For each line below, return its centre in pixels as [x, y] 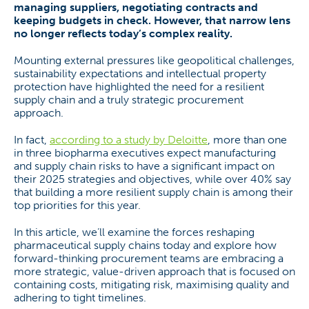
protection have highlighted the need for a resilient [139, 87]
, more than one [247, 140]
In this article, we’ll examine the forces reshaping [134, 232]
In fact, [32, 140]
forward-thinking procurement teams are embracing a [149, 258]
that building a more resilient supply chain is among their [153, 192]
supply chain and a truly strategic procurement [129, 100]
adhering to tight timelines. [80, 298]
